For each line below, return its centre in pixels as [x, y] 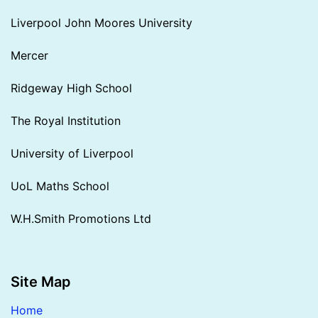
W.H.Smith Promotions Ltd [81, 218]
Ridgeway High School [71, 88]
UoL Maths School [60, 186]
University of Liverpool [72, 153]
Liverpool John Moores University [102, 22]
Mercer [29, 55]
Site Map [41, 281]
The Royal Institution [66, 120]
